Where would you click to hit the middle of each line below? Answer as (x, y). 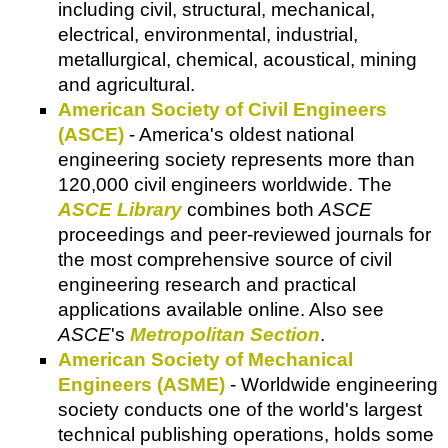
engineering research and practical (207, 285)
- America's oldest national (239, 135)
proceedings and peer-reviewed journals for (244, 235)
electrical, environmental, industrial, (208, 35)
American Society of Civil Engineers (222, 110)
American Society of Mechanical (205, 360)
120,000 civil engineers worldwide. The (225, 185)
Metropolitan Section (225, 335)
